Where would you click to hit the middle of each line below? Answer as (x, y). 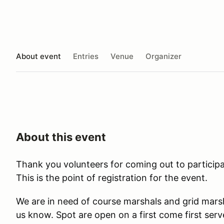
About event (38, 56)
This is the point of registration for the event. (112, 178)
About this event (61, 137)
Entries (86, 56)
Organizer (163, 56)
